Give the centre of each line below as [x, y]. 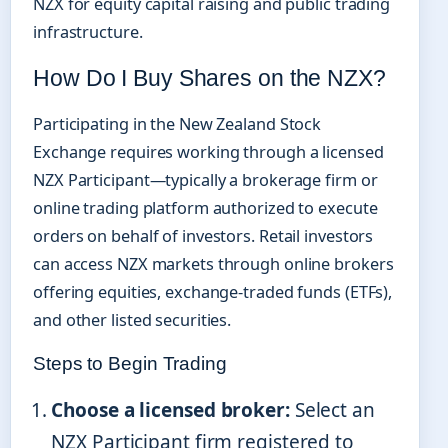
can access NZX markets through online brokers [213, 264]
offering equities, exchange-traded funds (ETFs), [213, 292]
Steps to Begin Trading [130, 364]
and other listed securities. [132, 320]
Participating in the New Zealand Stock [177, 124]
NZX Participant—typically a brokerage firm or [205, 180]
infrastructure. [88, 32]
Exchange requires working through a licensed [208, 152]
